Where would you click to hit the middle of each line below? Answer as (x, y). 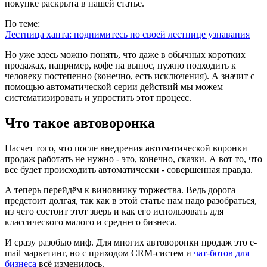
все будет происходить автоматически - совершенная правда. (129, 170)
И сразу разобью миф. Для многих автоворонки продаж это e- (131, 243)
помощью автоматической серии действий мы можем (114, 87)
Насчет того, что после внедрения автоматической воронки (126, 148)
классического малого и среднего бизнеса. (91, 222)
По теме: (22, 24)
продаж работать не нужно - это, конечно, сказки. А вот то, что (133, 159)
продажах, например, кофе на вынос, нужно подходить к (120, 66)
